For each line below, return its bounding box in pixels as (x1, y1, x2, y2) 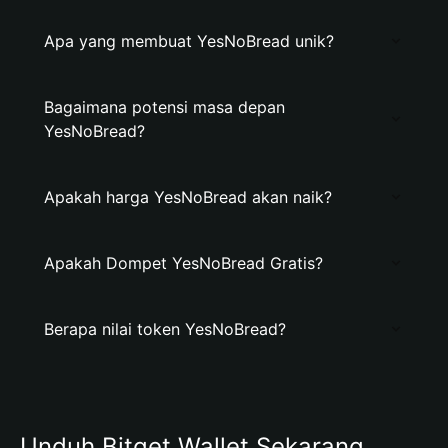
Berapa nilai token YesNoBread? (44, 319, 286, 339)
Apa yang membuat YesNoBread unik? (44, 31, 334, 51)
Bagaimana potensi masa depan (44, 97, 285, 117)
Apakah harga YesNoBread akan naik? (44, 187, 332, 207)
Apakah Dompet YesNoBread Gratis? (44, 253, 323, 273)
